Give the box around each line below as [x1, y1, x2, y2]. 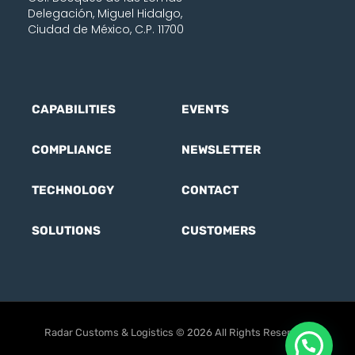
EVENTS [181, 102, 229, 117]
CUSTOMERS [181, 223, 256, 239]
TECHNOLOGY [32, 183, 114, 198]
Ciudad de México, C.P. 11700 [28, 21, 184, 38]
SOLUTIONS [32, 223, 101, 239]
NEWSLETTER [181, 143, 261, 158]
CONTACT [181, 183, 239, 198]
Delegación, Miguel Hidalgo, [28, 6, 182, 22]
